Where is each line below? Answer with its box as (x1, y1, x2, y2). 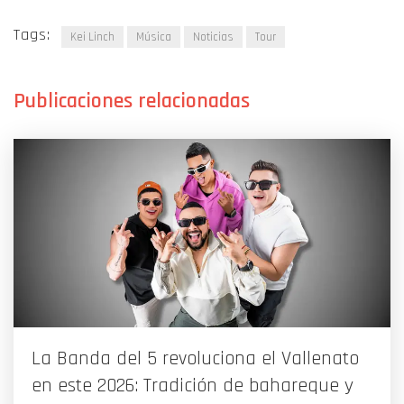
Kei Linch (70, 30, 115, 45)
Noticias (193, 30, 234, 45)
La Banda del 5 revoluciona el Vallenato (32, 346, 359, 372)
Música (136, 30, 171, 45)
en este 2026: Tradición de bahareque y (32, 373, 353, 399)
